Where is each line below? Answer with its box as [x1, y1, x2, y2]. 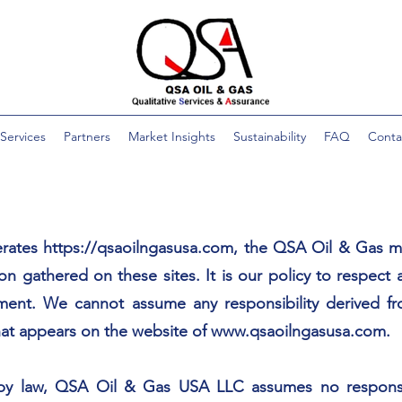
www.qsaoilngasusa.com [211, 321, 386, 341]
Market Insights [127, 128, 215, 144]
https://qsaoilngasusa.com [43, 238, 234, 258]
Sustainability [232, 128, 306, 144]
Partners [63, 128, 110, 144]
